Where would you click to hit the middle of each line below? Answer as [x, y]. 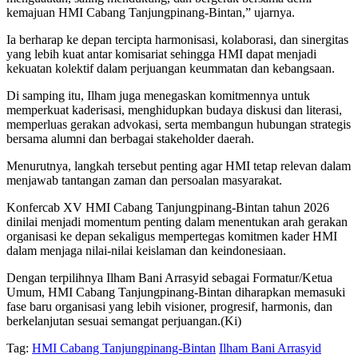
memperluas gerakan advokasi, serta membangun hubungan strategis [179, 125]
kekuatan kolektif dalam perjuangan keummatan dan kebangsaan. [171, 69]
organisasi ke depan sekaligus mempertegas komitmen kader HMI [172, 237]
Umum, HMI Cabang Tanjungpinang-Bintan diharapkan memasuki [176, 292]
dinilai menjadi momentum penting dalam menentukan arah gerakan [177, 222]
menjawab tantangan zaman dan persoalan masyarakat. [144, 181]
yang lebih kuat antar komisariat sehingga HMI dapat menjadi [161, 54]
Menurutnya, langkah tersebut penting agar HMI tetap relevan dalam [179, 166]
